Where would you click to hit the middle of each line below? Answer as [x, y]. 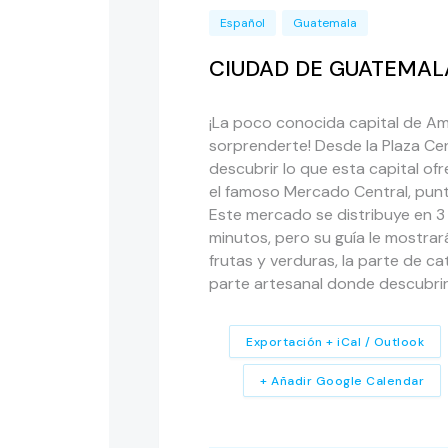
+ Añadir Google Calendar [342, 380]
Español [242, 22]
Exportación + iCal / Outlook [335, 341]
